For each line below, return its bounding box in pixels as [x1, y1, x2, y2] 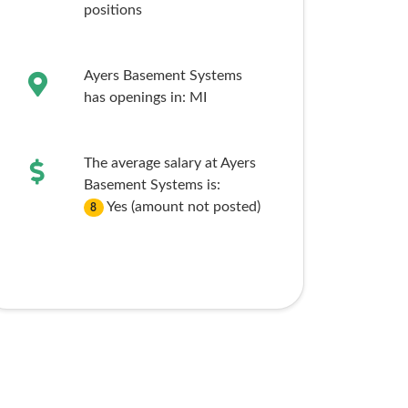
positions [83, 3, 142, 17]
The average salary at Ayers [83, 156, 256, 170]
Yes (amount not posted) [107, 199, 261, 214]
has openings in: [83, 90, 189, 105]
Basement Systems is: [83, 178, 220, 192]
